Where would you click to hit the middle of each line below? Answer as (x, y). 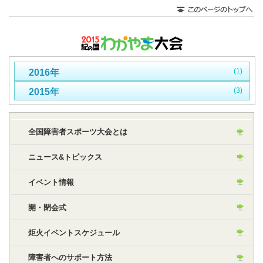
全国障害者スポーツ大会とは (77, 132)
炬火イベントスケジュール (74, 232)
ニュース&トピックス (65, 157)
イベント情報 (51, 183)
